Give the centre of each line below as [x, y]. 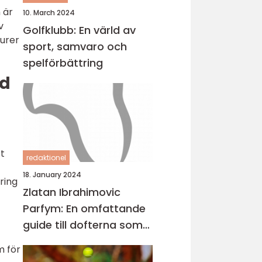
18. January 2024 [52, 175]
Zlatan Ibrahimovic [72, 192]
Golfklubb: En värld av [79, 30]
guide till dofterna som [83, 225]
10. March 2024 [49, 13]
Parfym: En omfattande [84, 208]
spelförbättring [63, 63]
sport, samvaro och [75, 46]
